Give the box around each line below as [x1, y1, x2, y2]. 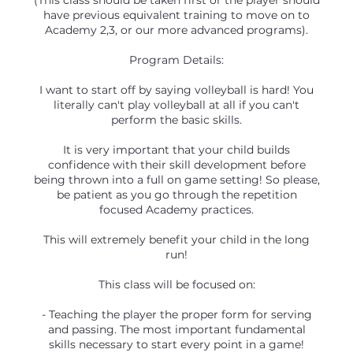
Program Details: [129, 53, 224, 67]
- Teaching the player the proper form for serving [41, 307, 312, 321]
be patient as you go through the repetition [56, 188, 297, 202]
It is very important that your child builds [63, 143, 290, 157]
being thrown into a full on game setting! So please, [33, 173, 320, 187]
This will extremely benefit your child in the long [43, 232, 310, 247]
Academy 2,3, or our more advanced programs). [45, 23, 308, 37]
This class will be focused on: [98, 277, 255, 292]
